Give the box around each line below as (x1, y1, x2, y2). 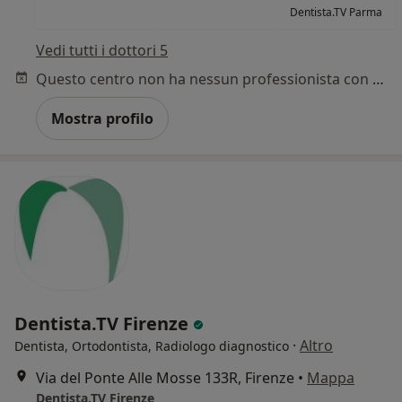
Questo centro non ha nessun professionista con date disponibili (372, 69, 384, 90)
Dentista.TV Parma (290, 4, 383, 21)
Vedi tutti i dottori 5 (36, 40, 168, 61)
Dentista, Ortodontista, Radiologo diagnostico (14, 337, 289, 355)
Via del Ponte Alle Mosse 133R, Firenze (36, 368, 294, 389)
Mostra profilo (51, 109, 153, 129)
